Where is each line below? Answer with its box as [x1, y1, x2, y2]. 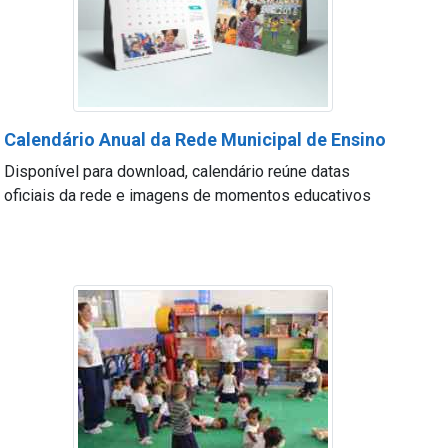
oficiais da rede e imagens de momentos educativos [4, 186, 372, 205]
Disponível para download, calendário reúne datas [4, 162, 351, 181]
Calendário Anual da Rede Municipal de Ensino [4, 129, 387, 150]
